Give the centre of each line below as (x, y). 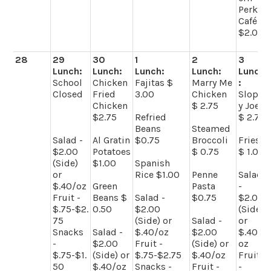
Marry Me (212, 82)
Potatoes (112, 151)
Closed (68, 94)
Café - (251, 21)
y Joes (252, 105)
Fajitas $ (154, 82)
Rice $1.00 (158, 174)
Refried (151, 117)
